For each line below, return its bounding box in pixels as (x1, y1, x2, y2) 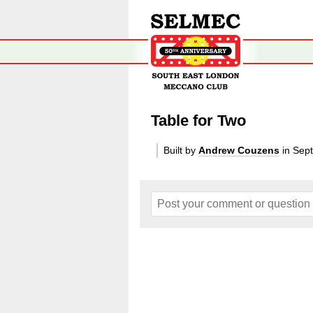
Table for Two (151, 112, 246, 129)
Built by (163, 145, 198, 156)
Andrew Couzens (198, 145, 279, 156)
